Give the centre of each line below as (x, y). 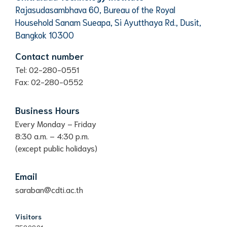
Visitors (28, 217)
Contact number (49, 56)
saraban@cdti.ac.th (49, 190)
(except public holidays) (56, 147)
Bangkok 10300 (45, 35)
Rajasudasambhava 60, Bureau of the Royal (95, 9)
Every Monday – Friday (56, 123)
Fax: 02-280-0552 (49, 82)
